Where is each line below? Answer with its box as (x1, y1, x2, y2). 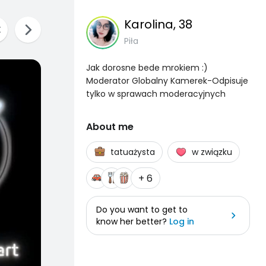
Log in (169, 216, 194, 227)
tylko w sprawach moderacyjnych (86, 88, 226, 100)
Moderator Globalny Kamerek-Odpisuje (86, 75, 248, 87)
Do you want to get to (96, 204, 188, 216)
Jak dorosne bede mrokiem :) (86, 62, 208, 74)
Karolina (124, 16, 173, 33)
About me (86, 120, 134, 134)
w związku (192, 146, 232, 158)
